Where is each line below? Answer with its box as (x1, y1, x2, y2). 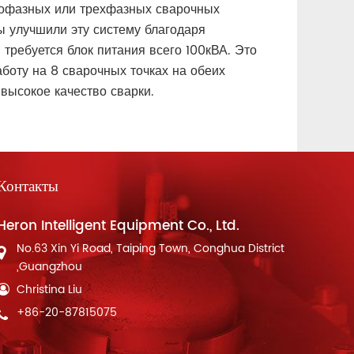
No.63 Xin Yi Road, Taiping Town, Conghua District (17, 239, 284, 258)
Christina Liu (17, 280, 82, 299)
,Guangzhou (17, 257, 82, 277)
